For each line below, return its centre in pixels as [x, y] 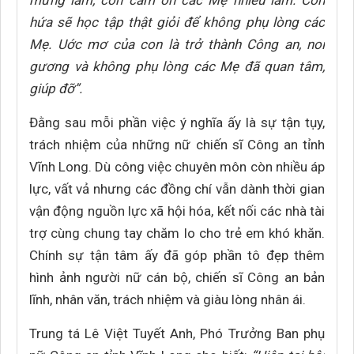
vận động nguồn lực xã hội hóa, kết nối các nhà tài [177, 211]
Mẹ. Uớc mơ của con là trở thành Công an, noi [177, 44]
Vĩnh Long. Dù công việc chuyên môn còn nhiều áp [177, 167]
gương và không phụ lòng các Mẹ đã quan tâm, [177, 66]
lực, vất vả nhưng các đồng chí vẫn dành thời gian [177, 189]
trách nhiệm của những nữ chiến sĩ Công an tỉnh [177, 145]
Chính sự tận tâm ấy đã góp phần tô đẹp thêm [177, 255]
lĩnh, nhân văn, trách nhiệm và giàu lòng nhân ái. [169, 299]
